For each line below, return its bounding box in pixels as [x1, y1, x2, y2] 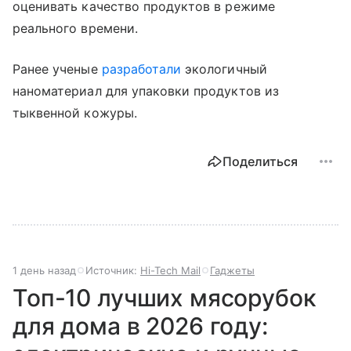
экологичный [181, 60, 267, 77]
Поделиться [223, 153, 298, 169]
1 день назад [13, 263, 76, 277]
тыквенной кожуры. [13, 104, 137, 121]
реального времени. [13, 20, 138, 36]
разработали [101, 60, 182, 77]
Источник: [85, 263, 140, 277]
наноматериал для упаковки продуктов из [13, 82, 279, 99]
